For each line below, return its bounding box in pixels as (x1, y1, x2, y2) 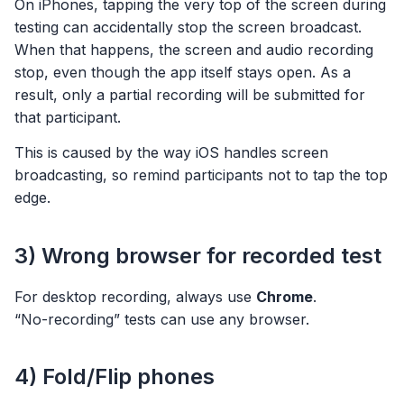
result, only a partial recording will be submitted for (14, 85, 365, 104)
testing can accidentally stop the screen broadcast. (14, 17, 362, 36)
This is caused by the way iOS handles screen (14, 143, 328, 162)
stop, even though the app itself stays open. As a (14, 62, 351, 81)
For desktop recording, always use (14, 287, 256, 306)
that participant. (14, 107, 121, 126)
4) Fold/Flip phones (14, 363, 215, 390)
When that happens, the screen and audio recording (14, 40, 373, 59)
